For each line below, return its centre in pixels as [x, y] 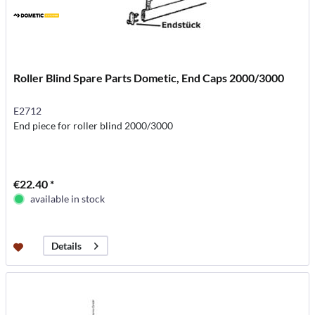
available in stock [68, 199]
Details [67, 246]
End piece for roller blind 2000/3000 [94, 126]
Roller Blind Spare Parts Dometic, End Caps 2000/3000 [149, 78]
